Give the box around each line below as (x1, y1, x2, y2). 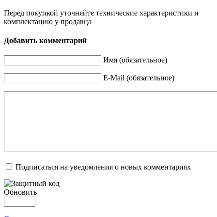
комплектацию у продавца (4, 17, 92, 26)
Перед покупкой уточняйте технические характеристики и (4, 8, 199, 17)
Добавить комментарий (4, 36, 87, 45)
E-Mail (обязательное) (103, 74, 174, 82)
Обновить (4, 188, 37, 197)
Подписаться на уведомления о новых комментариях (15, 163, 191, 171)
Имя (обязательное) (103, 56, 167, 64)
